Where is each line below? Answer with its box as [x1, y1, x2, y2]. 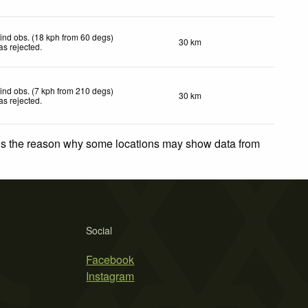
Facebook [86, 251, 135, 267]
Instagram [86, 267, 135, 284]
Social [86, 223, 113, 237]
